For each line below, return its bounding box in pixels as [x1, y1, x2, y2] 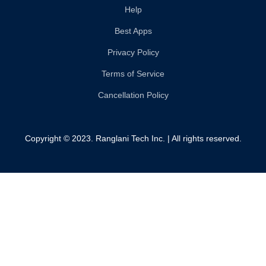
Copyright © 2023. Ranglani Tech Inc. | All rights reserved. [24, 133, 242, 143]
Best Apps [114, 26, 152, 36]
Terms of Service [102, 68, 164, 78]
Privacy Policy [107, 47, 159, 57]
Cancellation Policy [97, 90, 169, 100]
